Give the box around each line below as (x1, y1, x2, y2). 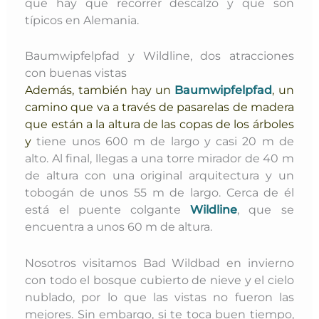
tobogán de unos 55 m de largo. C (25, 185, 234, 200)
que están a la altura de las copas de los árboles (25, 117, 294, 132)
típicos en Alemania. (25, 13, 140, 27)
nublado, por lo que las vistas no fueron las (25, 289, 294, 304)
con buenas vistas (25, 66, 127, 80)
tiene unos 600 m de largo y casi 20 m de (31, 134, 294, 149)
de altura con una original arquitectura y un (25, 168, 294, 183)
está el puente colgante (25, 202, 191, 217)
